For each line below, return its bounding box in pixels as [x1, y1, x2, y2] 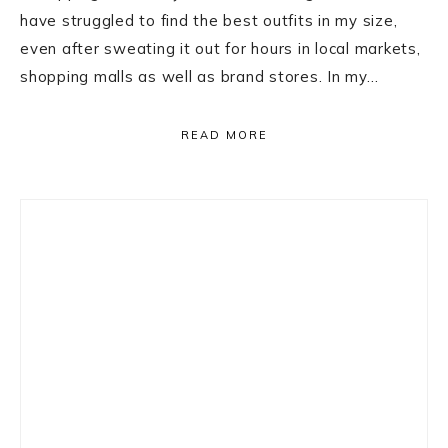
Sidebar [19, 240, 126, 282]
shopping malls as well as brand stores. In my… [20, 67, 379, 86]
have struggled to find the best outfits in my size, [20, 11, 398, 30]
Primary [19, 198, 134, 240]
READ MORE [180, 128, 268, 142]
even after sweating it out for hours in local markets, [20, 39, 421, 58]
